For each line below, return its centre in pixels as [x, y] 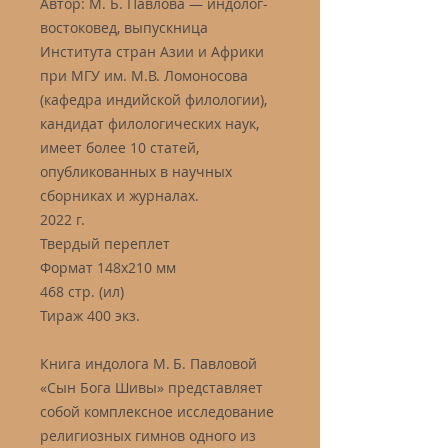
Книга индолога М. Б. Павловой [148, 363]
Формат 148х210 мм [108, 267]
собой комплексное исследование [157, 411]
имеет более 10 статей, [119, 147]
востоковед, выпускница [124, 27]
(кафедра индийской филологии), [153, 99]
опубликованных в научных [136, 171]
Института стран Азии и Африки [152, 51]
